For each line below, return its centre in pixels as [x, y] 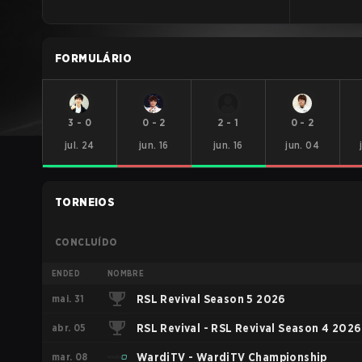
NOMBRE [126, 273]
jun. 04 [303, 145]
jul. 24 [80, 145]
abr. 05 [69, 327]
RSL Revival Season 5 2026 [211, 299]
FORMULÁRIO [93, 58]
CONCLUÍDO [86, 242]
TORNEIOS [85, 202]
